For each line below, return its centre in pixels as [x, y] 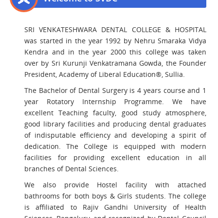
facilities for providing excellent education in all [115, 157]
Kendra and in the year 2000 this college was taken [115, 52]
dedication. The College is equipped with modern [115, 146]
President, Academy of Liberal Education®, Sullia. [105, 74]
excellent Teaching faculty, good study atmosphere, [115, 113]
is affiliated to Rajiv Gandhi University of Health [115, 207]
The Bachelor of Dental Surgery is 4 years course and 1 [115, 90]
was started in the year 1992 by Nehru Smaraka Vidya [115, 41]
